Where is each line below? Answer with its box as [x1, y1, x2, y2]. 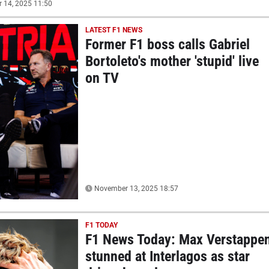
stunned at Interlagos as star [85, 247, 250, 265]
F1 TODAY [85, 220, 118, 229]
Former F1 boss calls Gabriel [85, 35, 250, 53]
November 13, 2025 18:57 [92, 184, 178, 193]
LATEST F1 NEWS [85, 25, 142, 34]
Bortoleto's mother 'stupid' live [85, 52, 259, 70]
